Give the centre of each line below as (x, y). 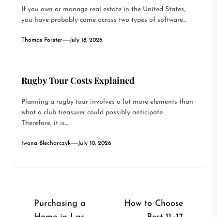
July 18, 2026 (86, 40)
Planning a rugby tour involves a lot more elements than (107, 102)
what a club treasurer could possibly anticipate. (93, 112)
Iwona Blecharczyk (46, 143)
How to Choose (154, 203)
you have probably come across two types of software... (104, 20)
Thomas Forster (42, 40)
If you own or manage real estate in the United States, (103, 9)
